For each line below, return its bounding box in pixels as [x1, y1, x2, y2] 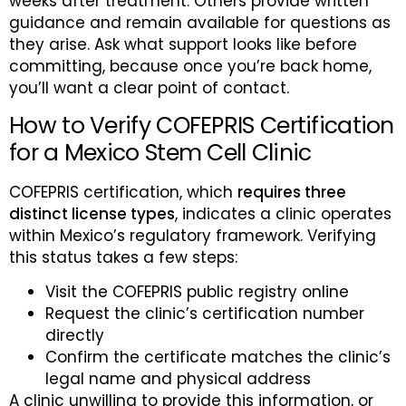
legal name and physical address [45, 368, 311, 391]
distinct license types [9, 202, 175, 225]
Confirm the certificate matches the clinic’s [45, 346, 391, 369]
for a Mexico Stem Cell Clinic [9, 136, 312, 169]
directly [45, 324, 104, 347]
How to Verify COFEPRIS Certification [9, 109, 394, 141]
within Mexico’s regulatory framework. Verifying [9, 224, 376, 246]
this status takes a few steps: [9, 246, 237, 268]
